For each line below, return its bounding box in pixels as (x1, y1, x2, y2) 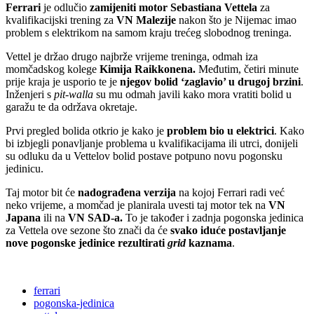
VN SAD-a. (68, 212, 123, 224)
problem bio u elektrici (164, 125, 274, 137)
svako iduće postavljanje (170, 224, 286, 237)
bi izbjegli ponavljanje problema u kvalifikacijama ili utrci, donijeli (6, 137, 298, 150)
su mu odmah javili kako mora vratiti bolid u (93, 88, 292, 101)
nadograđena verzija (75, 186, 176, 199)
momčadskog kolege (6, 63, 100, 76)
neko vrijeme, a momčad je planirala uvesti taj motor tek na (6, 199, 268, 212)
